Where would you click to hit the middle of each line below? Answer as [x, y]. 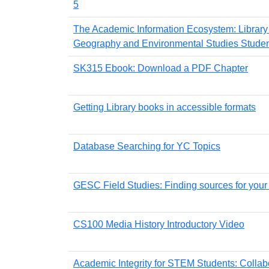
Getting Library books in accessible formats [165, 107]
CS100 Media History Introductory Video [159, 224]
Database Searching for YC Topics [147, 146]
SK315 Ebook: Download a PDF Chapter [161, 68]
